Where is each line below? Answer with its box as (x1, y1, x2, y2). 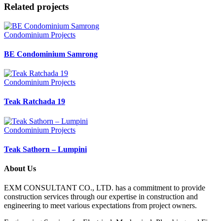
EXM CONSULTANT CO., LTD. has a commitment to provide (4, 184, 205, 192)
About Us (4, 164, 36, 173)
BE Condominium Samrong (4, 49, 98, 58)
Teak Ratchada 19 (4, 97, 65, 106)
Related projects (4, 1, 69, 12)
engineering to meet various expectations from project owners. (4, 201, 197, 210)
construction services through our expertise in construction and (4, 192, 198, 201)
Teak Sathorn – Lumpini (4, 145, 87, 153)
